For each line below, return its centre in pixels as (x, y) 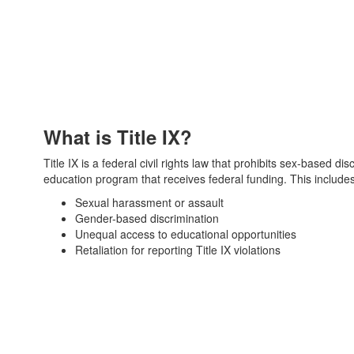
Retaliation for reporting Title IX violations (178, 250)
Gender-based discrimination (147, 218)
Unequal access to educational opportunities (186, 234)
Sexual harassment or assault (149, 202)
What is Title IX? (118, 137)
